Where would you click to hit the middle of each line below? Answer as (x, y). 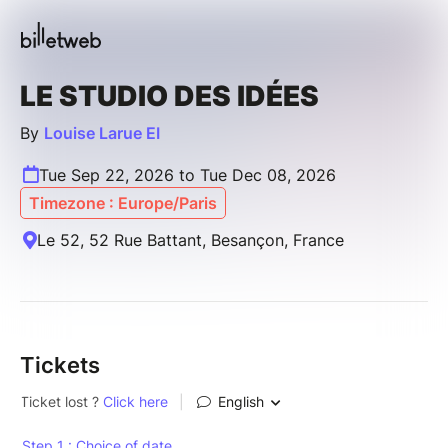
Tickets (60, 364)
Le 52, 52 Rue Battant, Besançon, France (190, 239)
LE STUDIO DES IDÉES (169, 95)
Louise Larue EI (102, 132)
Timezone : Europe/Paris (123, 202)
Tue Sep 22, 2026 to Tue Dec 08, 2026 (187, 174)
